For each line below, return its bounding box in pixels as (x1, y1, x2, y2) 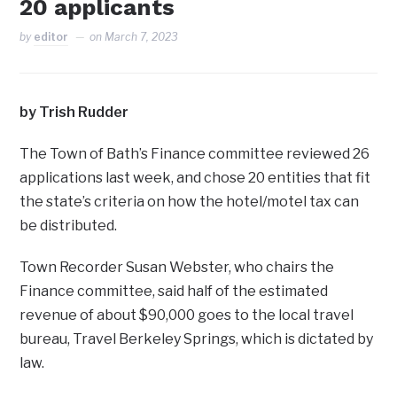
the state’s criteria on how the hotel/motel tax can (19, 193, 360, 211)
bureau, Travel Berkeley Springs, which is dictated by (19, 331, 374, 348)
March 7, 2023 (105, 30, 179, 44)
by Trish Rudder (19, 104, 129, 121)
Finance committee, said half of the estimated (19, 283, 329, 300)
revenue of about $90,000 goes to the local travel (19, 307, 354, 324)
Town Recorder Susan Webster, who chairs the (19, 259, 335, 276)
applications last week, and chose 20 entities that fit (19, 169, 371, 187)
